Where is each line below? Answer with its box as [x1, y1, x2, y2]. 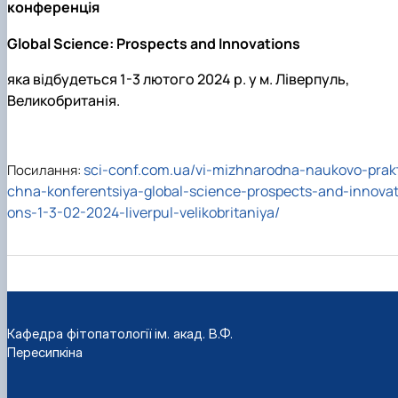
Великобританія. [7, 90, 120, 110]
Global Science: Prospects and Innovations [7, 33, 300, 53]
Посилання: [7, 160, 84, 179]
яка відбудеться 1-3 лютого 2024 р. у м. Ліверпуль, [7, 68, 349, 89]
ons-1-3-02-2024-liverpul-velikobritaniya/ [7, 202, 280, 222]
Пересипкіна [7, 343, 83, 361]
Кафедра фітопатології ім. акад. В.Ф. [7, 324, 233, 342]
